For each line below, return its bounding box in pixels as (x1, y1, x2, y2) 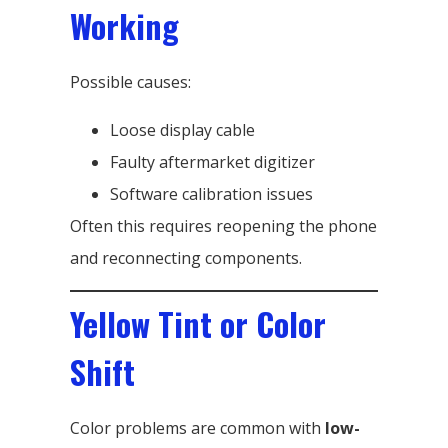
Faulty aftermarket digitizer (110, 150, 315, 173)
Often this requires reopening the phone (70, 214, 377, 237)
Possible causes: (70, 70, 191, 93)
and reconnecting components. (70, 246, 302, 269)
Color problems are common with (70, 416, 325, 439)
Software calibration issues (110, 182, 313, 205)
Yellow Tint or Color (70, 299, 326, 347)
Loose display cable (110, 118, 255, 141)
